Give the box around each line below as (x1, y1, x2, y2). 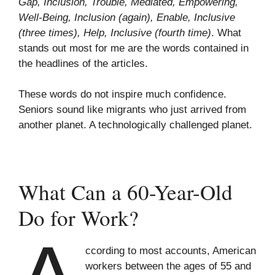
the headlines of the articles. (18, 57, 148, 69)
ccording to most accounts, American (85, 244, 257, 257)
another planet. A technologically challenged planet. (18, 119, 252, 131)
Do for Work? (18, 203, 139, 232)
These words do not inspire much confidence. (18, 88, 227, 100)
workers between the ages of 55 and (85, 260, 252, 272)
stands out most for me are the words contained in (18, 42, 249, 54)
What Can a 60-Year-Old (18, 177, 233, 206)
